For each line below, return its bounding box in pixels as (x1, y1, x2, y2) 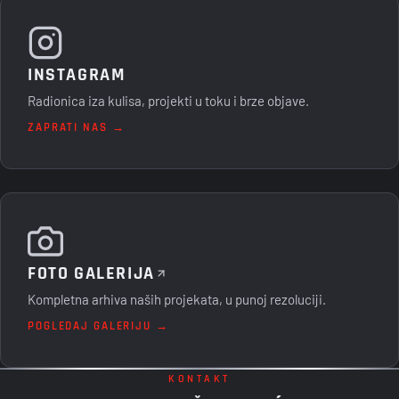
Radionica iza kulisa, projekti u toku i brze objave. (28, 92, 309, 109)
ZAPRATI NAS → (28, 119, 126, 135)
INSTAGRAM (28, 62, 126, 86)
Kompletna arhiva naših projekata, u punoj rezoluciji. (28, 290, 326, 307)
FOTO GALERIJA (28, 261, 155, 285)
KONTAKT (168, 370, 231, 386)
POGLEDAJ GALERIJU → (28, 318, 169, 334)
